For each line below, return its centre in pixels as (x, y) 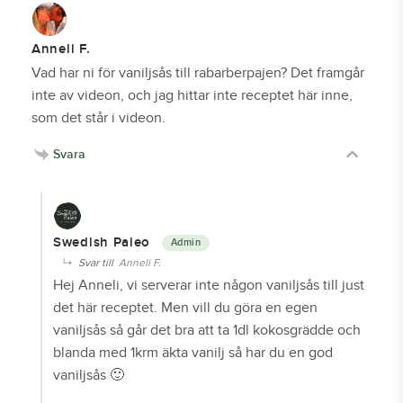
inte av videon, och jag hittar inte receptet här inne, (192, 95)
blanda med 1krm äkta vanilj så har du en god (193, 353)
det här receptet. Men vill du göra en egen (185, 308)
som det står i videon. (99, 118)
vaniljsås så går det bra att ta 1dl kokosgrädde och (207, 330)
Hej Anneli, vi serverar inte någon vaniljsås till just (209, 285)
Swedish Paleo (104, 242)
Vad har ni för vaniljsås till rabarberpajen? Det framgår (198, 73)
